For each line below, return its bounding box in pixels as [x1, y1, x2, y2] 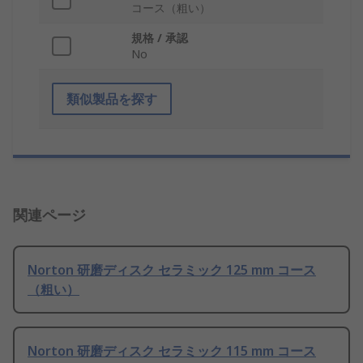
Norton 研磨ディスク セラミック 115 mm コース [28, 342, 316, 361]
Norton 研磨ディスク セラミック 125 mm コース [28, 261, 316, 280]
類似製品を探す [66, 90, 157, 109]
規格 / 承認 [131, 30, 188, 46]
